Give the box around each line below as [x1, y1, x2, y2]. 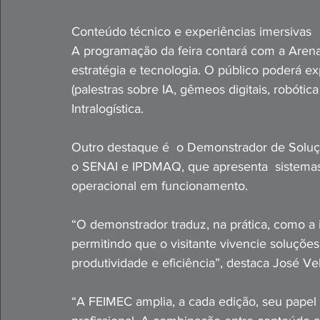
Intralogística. [71, 101, 144, 116]
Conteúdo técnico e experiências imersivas [71, 24, 311, 39]
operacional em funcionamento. [71, 179, 251, 193]
